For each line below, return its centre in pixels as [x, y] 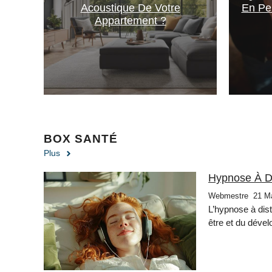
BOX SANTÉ [81, 139]
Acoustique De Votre [130, 8]
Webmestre [229, 196]
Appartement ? [130, 21]
